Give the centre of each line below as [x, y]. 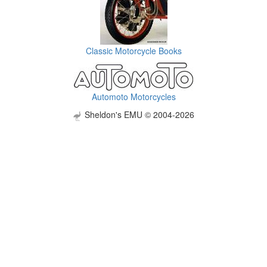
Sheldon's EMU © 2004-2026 [138, 115]
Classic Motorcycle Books [133, 51]
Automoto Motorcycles [133, 97]
